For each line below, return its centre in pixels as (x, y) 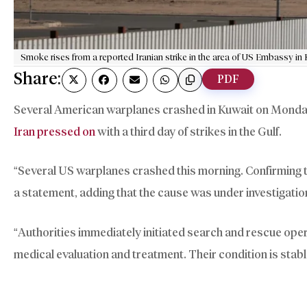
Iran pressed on (54, 131)
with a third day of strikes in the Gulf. (188, 131)
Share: (38, 78)
